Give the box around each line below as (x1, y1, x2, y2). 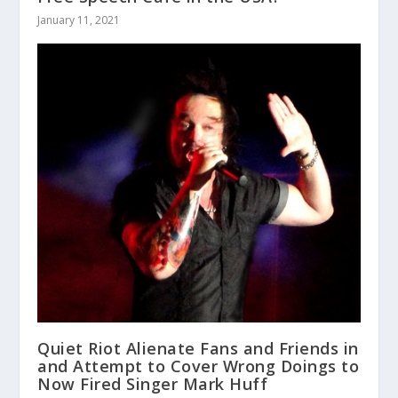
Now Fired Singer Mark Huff (37, 373, 268, 395)
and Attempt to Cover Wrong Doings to (37, 355, 360, 378)
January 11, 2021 (37, 12, 121, 28)
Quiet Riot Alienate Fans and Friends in (37, 338, 359, 360)
